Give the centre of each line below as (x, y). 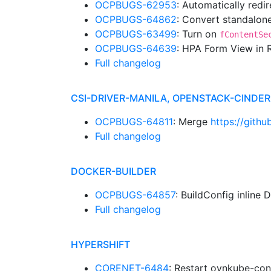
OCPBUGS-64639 (136, 48)
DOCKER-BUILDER (113, 171)
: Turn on (198, 34)
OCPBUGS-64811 (134, 122)
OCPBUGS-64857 (135, 195)
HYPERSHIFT (100, 244)
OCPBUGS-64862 (136, 19)
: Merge (192, 122)
